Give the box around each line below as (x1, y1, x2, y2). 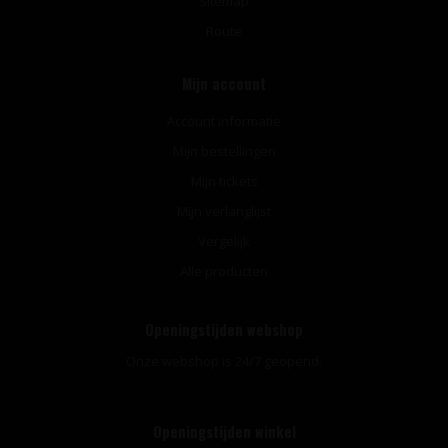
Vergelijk (198, 231, 250, 250)
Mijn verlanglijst (177, 201, 271, 220)
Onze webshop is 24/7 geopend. (126, 351, 322, 370)
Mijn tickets (190, 171, 258, 190)
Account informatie (167, 111, 281, 130)
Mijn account (182, 72, 266, 94)
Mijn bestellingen (172, 141, 276, 160)
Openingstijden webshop (145, 318, 303, 340)
